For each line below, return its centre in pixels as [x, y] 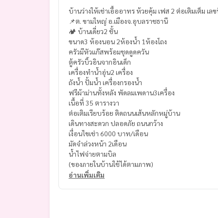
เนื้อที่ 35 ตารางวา [95, 102]
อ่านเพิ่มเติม [87, 174]
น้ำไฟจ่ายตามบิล [92, 154]
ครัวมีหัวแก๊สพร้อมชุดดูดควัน [109, 51]
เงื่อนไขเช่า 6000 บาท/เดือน [108, 133]
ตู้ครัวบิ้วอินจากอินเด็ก [100, 62]
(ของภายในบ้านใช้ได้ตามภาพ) [111, 164]
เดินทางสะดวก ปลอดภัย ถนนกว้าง [116, 123]
